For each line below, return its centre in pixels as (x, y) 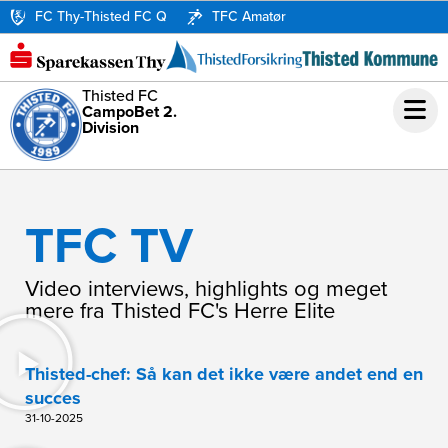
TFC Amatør (249, 16)
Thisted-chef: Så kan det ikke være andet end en (224, 373)
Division (111, 128)
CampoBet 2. (130, 112)
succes (53, 397)
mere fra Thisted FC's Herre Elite (180, 310)
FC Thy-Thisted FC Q (101, 16)
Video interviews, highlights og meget (206, 288)
